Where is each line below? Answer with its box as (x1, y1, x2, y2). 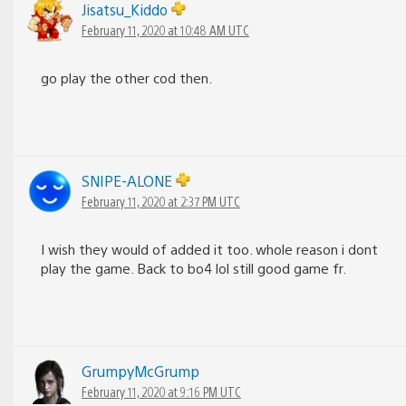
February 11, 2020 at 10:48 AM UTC (82, 21, 249, 38)
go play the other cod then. (41, 68, 212, 86)
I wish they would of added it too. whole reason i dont (41, 239, 378, 257)
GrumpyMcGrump (82, 361, 199, 381)
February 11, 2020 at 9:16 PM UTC (82, 382, 241, 400)
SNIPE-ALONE (82, 170, 176, 190)
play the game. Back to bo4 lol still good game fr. (41, 258, 346, 276)
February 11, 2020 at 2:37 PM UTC (82, 192, 240, 209)
